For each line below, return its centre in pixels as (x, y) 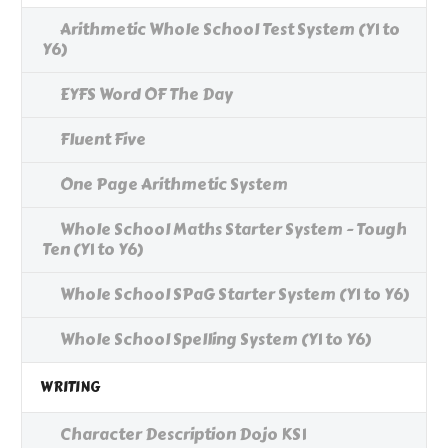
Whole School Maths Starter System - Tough (233, 230)
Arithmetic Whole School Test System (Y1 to (230, 30)
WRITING (70, 388)
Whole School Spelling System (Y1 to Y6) (215, 340)
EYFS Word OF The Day (146, 95)
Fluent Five (103, 140)
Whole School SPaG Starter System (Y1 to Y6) (234, 295)
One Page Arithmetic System (174, 185)
